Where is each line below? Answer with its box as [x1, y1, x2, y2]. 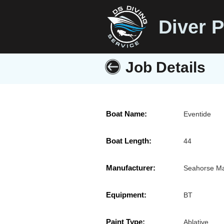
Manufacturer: [106, 163, 155, 172]
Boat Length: [106, 136, 151, 145]
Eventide [183, 110, 211, 118]
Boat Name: [106, 109, 147, 118]
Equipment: [106, 190, 146, 199]
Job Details [125, 59, 205, 75]
